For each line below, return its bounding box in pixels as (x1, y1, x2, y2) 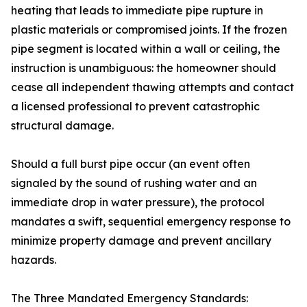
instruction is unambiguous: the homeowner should (11, 61, 276, 75)
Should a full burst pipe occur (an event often (11, 157, 250, 171)
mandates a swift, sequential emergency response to (11, 214, 291, 229)
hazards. (11, 253, 56, 267)
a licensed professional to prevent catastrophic (11, 99, 260, 114)
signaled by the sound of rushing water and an (11, 176, 257, 191)
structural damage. (11, 119, 114, 133)
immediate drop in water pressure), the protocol (11, 195, 265, 210)
